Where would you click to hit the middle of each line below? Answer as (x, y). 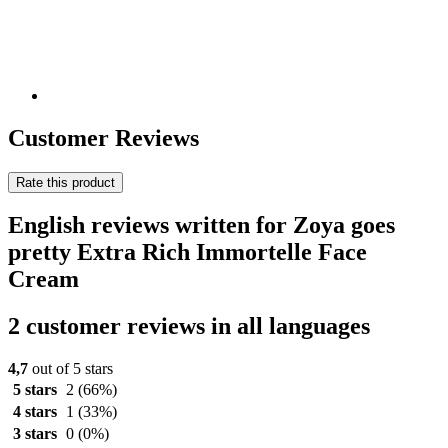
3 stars (34, 434)
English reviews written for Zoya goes (201, 225)
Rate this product (65, 182)
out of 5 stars (70, 369)
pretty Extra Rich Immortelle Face (187, 252)
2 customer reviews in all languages (189, 326)
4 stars (34, 412)
